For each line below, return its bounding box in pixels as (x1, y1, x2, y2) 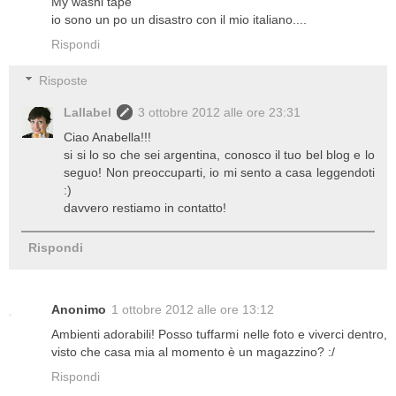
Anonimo (51, 302, 106, 317)
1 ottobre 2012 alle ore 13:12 (111, 302, 274, 317)
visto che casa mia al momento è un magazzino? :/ (51, 345, 335, 360)
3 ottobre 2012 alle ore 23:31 (138, 105, 301, 120)
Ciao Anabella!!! (64, 130, 152, 145)
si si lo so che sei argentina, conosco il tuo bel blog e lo (64, 148, 375, 163)
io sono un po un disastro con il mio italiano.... (51, 11, 307, 27)
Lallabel (64, 105, 112, 120)
